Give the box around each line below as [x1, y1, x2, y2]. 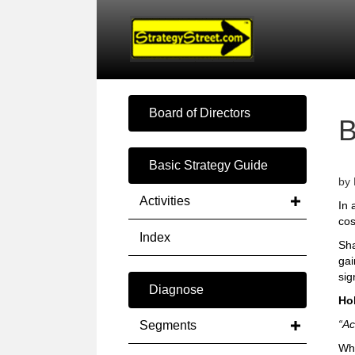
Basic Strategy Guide [149, 158, 268, 172]
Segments [139, 319, 197, 332]
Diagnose [149, 283, 204, 296]
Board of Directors [149, 106, 250, 120]
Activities [139, 194, 190, 208]
